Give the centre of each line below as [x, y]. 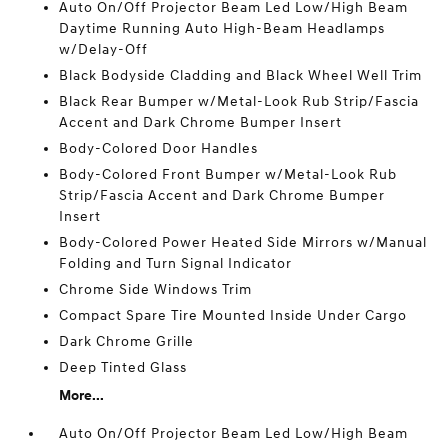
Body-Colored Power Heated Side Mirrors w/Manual [243, 243]
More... [82, 396]
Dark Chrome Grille [127, 342]
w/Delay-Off [104, 50]
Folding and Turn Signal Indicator [176, 264]
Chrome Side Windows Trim [156, 290]
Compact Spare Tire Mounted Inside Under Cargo [233, 316]
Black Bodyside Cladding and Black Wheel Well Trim [241, 76]
